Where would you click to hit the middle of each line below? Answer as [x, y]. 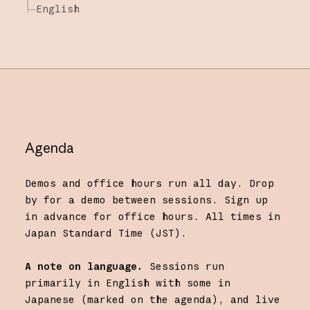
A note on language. [84, 266]
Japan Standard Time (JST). [106, 233]
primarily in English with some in [127, 283]
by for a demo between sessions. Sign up [146, 200]
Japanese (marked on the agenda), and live [152, 300]
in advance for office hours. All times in [152, 217]
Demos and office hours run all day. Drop [149, 183]
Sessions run [183, 266]
